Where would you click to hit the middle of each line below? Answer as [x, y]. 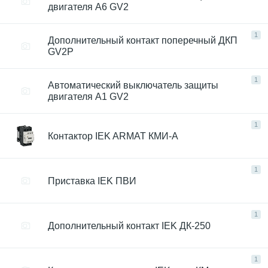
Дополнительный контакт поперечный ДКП [143, 40]
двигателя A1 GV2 [88, 97]
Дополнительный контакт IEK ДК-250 [129, 226]
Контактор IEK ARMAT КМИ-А [113, 136]
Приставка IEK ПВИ [92, 181]
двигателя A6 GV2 [88, 7]
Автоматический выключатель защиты [133, 85]
